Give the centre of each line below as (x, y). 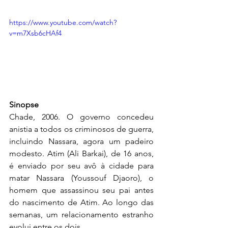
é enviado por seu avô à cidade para (81, 165)
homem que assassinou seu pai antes (81, 190)
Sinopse (24, 104)
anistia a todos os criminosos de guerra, (81, 129)
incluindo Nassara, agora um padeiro (81, 141)
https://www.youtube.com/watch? (63, 23)
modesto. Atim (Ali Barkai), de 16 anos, (81, 153)
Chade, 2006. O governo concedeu (81, 117)
